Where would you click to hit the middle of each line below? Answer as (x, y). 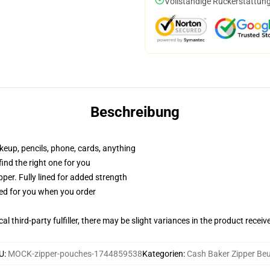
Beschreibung (135, 112)
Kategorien (162, 254)
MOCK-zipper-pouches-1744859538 (75, 254)
